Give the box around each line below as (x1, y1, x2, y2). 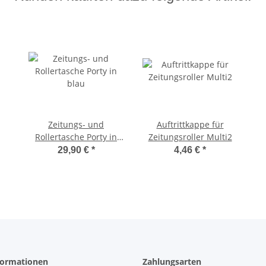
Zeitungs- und (48, 118, 104, 130)
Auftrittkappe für (156, 118, 224, 130)
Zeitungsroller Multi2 (148, 131, 232, 142)
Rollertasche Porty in (35, 131, 117, 142)
